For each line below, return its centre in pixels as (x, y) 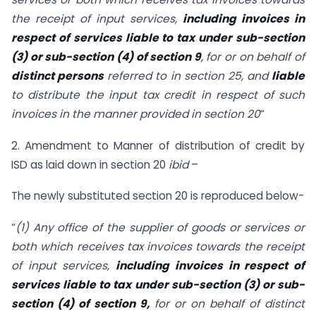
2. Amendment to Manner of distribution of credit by (158, 145)
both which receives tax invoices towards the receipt (158, 247)
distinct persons (58, 75)
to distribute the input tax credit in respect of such (158, 95)
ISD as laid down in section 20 (90, 164)
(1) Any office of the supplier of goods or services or (160, 228)
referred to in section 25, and (188, 75)
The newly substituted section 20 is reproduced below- (158, 196)
